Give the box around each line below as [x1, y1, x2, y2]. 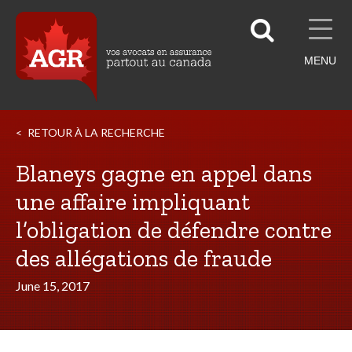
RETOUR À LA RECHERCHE [27, 126, 165, 139]
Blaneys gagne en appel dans [16, 159, 312, 188]
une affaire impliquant [16, 188, 250, 216]
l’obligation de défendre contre [16, 216, 332, 244]
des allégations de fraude [16, 244, 272, 273]
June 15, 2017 [16, 278, 90, 293]
